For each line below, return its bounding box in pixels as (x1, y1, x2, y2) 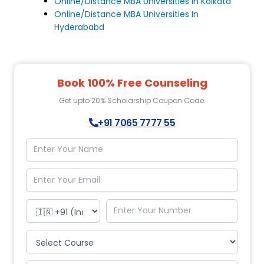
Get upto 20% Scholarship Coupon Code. (58, 95, 206, 105)
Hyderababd (54, 21, 104, 33)
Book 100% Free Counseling (57, 75, 207, 90)
